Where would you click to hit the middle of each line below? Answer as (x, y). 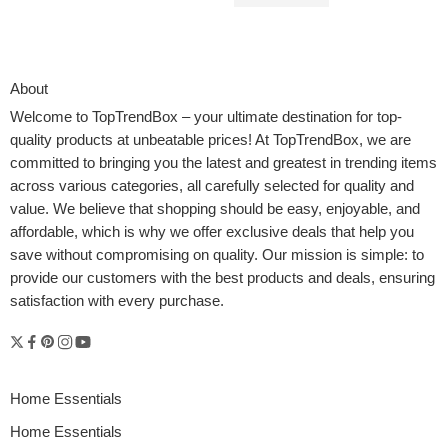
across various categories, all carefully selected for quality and (212, 186)
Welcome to (51, 117)
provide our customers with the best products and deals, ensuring (222, 278)
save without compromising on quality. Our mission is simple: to (217, 255)
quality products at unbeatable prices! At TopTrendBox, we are (210, 140)
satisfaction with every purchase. (119, 301)
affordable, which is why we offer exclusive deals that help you (212, 232)
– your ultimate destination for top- (290, 117)
